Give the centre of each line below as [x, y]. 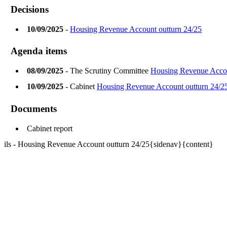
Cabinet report [52, 128]
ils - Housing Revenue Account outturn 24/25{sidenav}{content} [109, 144]
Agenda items [39, 51]
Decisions [30, 9]
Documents [34, 108]
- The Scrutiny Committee [107, 71]
